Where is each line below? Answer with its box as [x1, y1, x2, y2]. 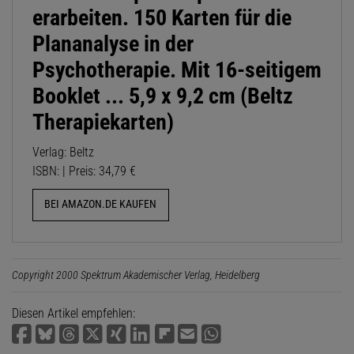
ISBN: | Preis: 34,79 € [32, 164, 136, 179]
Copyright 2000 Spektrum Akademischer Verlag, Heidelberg [12, 268, 260, 281]
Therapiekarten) [32, 109, 174, 136]
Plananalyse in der [32, 31, 194, 58]
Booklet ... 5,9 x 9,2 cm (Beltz [32, 83, 293, 110]
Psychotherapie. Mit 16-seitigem [32, 57, 322, 84]
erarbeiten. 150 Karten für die [32, 5, 292, 32]
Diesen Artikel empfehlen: [12, 305, 135, 321]
